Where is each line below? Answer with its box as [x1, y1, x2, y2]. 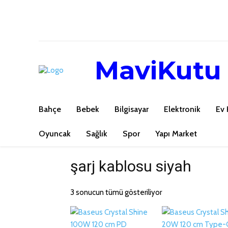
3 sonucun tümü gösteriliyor [70, 187, 162, 197]
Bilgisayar [115, 104, 149, 115]
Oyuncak [39, 129, 71, 139]
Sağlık [86, 129, 107, 139]
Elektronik [164, 104, 201, 115]
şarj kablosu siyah [70, 157, 191, 176]
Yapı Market [155, 129, 197, 139]
